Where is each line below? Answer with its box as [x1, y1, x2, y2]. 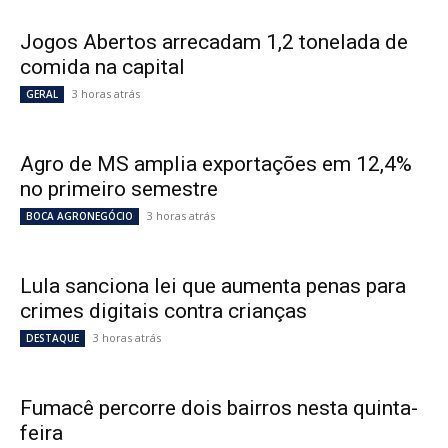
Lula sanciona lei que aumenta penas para [20, 274, 406, 299]
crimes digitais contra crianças [20, 299, 307, 324]
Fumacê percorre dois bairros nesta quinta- [20, 396, 418, 421]
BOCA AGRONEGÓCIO [26, 209, 133, 224]
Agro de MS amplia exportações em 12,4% [20, 152, 412, 177]
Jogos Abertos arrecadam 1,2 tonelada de [20, 30, 408, 55]
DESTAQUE [26, 331, 79, 346]
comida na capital [20, 55, 190, 80]
